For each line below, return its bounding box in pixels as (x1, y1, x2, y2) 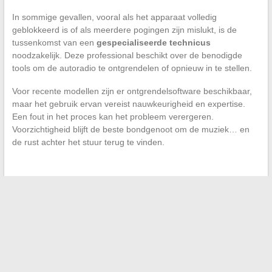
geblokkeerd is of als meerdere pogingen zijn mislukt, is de (12, 25, 237, 35)
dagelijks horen (17, 200, 76, 210)
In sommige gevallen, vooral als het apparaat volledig (12, 12, 217, 22)
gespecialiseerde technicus (96, 38, 211, 48)
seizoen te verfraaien (17, 236, 101, 246)
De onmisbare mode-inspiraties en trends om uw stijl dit (17, 223, 231, 234)
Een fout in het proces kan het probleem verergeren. (12, 112, 214, 122)
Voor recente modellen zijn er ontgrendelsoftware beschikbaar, (12, 86, 252, 97)
